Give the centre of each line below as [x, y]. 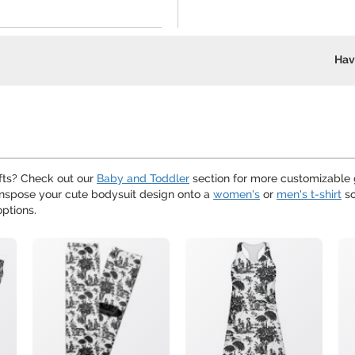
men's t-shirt [309, 194]
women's [237, 194]
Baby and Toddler [143, 178]
